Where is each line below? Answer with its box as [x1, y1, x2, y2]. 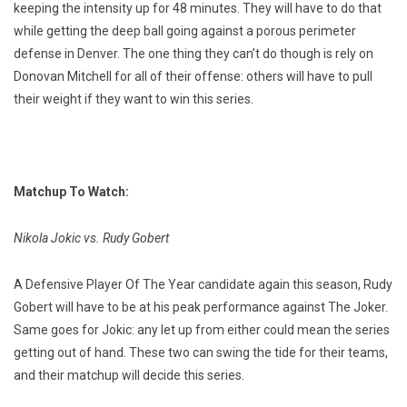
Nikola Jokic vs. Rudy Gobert [14, 231, 169, 246]
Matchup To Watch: [14, 184, 129, 200]
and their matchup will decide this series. [14, 368, 244, 383]
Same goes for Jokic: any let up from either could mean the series [14, 323, 390, 338]
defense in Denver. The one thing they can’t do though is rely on [14, 46, 373, 62]
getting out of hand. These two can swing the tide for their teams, [14, 345, 388, 361]
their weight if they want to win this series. [14, 92, 253, 107]
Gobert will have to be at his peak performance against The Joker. [14, 300, 388, 315]
